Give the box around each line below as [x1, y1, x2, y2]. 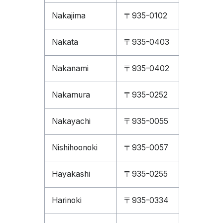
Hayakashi [51, 169, 90, 179]
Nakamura [51, 90, 90, 100]
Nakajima [51, 11, 86, 20]
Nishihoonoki [51, 143, 98, 152]
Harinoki [51, 196, 82, 205]
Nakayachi [51, 116, 91, 126]
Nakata [51, 37, 78, 47]
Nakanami [51, 64, 89, 73]
